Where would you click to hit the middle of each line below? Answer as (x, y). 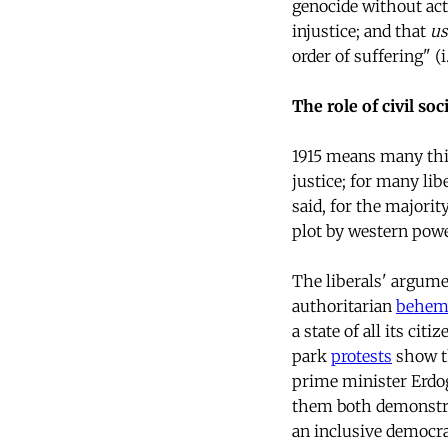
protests (361, 356)
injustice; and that (361, 31)
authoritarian (344, 306)
